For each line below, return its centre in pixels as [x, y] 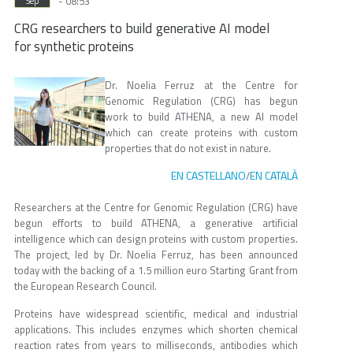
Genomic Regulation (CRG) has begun [201, 101]
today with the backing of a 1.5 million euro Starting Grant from [156, 271]
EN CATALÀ [274, 176]
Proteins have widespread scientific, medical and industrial [156, 314]
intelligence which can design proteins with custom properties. [156, 239]
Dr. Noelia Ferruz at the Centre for [201, 85]
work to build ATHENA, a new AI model [201, 117]
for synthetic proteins [74, 47]
